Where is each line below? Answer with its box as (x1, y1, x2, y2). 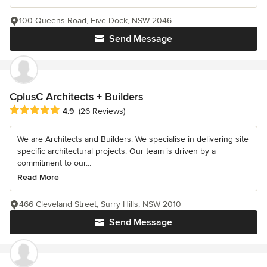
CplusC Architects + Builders (10, 90, 143, 104)
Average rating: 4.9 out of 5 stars (9, 104, 144, 117)
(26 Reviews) (79, 106, 125, 117)
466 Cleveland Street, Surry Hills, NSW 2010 (19, 199, 181, 210)
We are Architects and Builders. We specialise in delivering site (17, 134, 249, 145)
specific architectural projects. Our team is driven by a (17, 146, 216, 157)
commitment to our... (17, 158, 91, 169)
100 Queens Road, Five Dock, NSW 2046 (19, 15, 172, 26)
